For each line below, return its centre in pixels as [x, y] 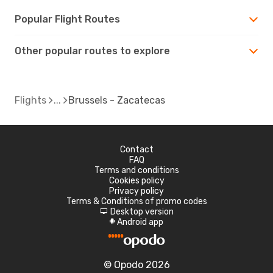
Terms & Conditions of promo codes [136, 201]
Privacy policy [136, 191]
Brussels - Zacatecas [117, 100]
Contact [136, 149]
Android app [140, 222]
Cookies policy [136, 180]
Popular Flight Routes [67, 19]
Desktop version [142, 211]
